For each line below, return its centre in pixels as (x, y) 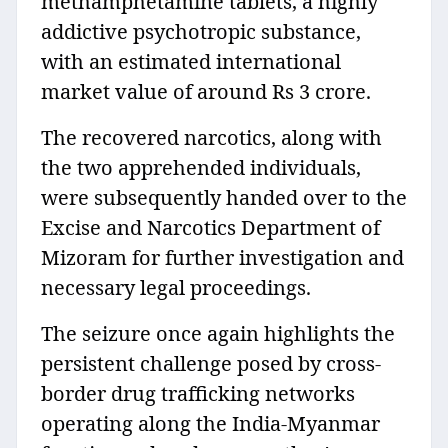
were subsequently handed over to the (224, 198)
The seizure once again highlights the (218, 334)
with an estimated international (191, 62)
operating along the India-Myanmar (210, 424)
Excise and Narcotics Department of (210, 228)
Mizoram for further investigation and (222, 258)
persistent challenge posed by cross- (211, 364)
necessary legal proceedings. (178, 288)
